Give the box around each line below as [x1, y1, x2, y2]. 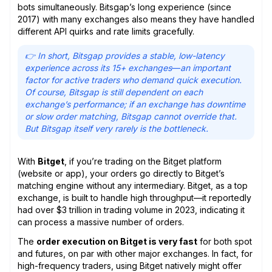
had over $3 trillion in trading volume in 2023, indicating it [18, 204, 245, 215]
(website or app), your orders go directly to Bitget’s [18, 168, 225, 178]
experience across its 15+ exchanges [25, 62, 172, 73]
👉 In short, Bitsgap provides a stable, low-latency [25, 50, 225, 61]
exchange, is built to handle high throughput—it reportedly [18, 192, 251, 203]
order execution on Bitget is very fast [36, 236, 197, 246]
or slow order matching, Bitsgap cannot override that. [25, 110, 237, 121]
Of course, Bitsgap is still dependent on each [25, 86, 203, 97]
